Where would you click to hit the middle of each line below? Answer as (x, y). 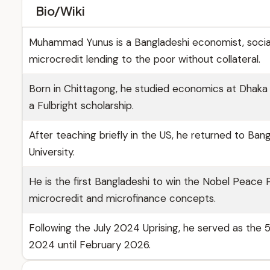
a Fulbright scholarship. (81, 105)
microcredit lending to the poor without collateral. (145, 59)
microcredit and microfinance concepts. (122, 198)
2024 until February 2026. (90, 245)
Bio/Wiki (60, 11)
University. (52, 152)
